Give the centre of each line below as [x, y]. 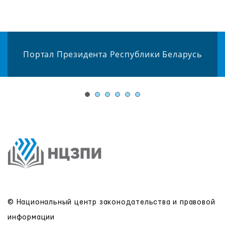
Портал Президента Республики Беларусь [113, 54]
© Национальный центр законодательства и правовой [111, 202]
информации [31, 217]
